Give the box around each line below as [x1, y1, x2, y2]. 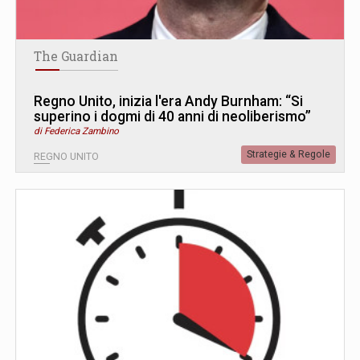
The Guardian [34, 48, 118, 65]
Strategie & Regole [247, 149, 330, 161]
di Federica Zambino [34, 125, 119, 137]
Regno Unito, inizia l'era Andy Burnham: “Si [34, 93, 303, 110]
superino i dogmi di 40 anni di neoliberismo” [34, 108, 311, 125]
